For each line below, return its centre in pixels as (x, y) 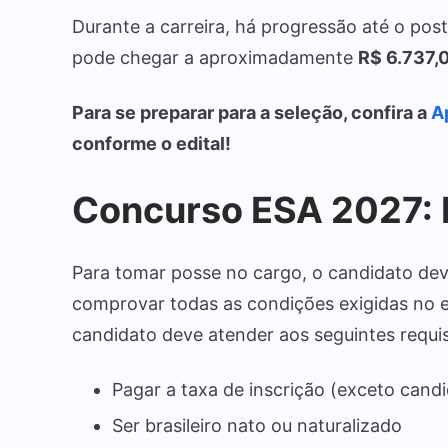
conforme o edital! (151, 143)
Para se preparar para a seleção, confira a (251, 112)
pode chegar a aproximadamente (215, 57)
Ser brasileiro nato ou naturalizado (257, 425)
